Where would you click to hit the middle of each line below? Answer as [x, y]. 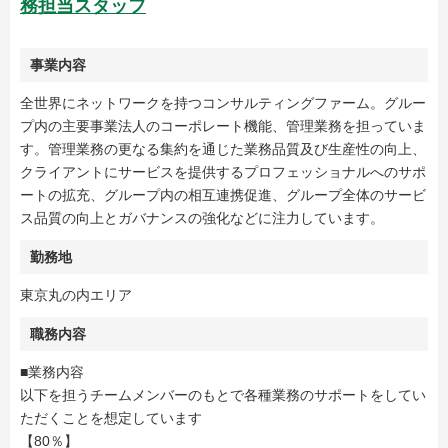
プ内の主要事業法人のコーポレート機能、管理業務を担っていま [223, 126]
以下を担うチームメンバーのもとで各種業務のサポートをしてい [223, 395]
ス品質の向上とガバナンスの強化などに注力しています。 [202, 218]
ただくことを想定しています [111, 418]
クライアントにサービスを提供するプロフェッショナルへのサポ [223, 172]
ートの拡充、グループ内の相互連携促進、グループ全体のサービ [223, 195]
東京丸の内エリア [76, 295]
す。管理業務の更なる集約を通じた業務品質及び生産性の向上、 [223, 149]
